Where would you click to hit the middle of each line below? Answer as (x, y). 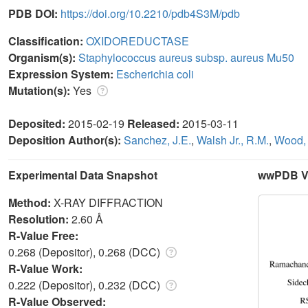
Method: (31, 202)
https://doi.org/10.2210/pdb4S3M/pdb (150, 13)
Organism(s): (43, 57)
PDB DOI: (34, 13)
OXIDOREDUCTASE (137, 41)
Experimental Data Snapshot (83, 175)
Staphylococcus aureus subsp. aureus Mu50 (186, 57)
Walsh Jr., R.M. (233, 140)
